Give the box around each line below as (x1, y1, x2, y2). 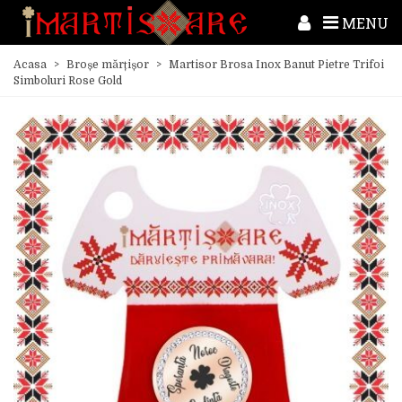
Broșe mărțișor (66, 58, 149, 71)
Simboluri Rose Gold (13, 74, 122, 87)
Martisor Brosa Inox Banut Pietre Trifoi (169, 58, 384, 71)
